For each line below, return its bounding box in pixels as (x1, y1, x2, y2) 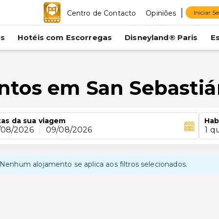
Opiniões (146, 8, 176, 18)
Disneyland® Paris (125, 33, 198, 42)
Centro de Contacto (66, 8, 136, 18)
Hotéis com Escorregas (17, 33, 112, 42)
